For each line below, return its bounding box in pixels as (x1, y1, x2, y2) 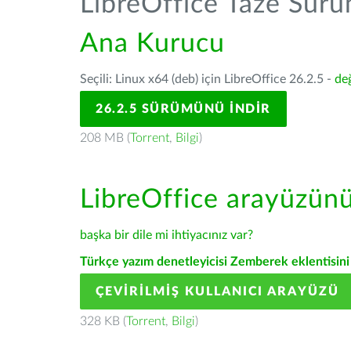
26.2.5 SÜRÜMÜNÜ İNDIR (96, 103, 271, 115)
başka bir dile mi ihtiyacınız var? (80, 229, 253, 241)
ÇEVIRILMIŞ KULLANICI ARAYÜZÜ (96, 285, 339, 298)
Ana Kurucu (80, 31, 225, 57)
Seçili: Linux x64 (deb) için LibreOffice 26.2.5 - (80, 73, 335, 85)
